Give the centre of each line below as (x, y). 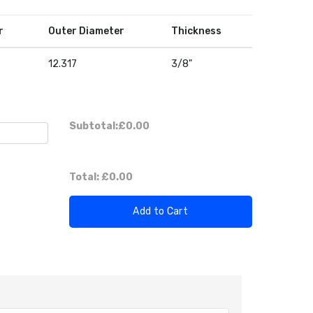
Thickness (196, 31)
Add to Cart (161, 211)
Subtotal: (93, 126)
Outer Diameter (86, 31)
